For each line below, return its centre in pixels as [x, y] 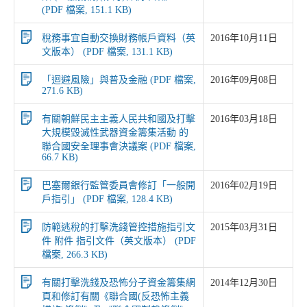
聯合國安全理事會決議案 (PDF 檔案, [119, 146]
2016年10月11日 [244, 38]
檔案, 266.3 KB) [75, 255]
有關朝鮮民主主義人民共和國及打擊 [119, 119]
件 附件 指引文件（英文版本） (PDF [119, 241]
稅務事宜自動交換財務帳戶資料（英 [119, 38]
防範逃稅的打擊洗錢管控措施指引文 [119, 227]
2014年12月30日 [244, 283]
